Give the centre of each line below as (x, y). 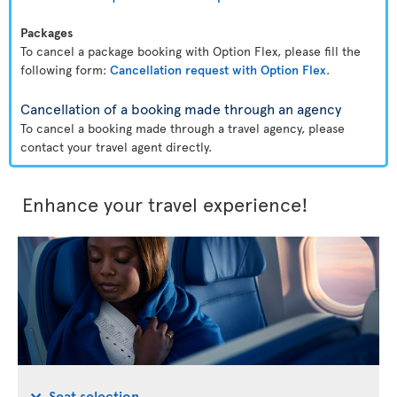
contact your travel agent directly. (116, 147)
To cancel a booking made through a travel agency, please (183, 128)
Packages (47, 32)
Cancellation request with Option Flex (218, 70)
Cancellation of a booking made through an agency (181, 108)
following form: (65, 70)
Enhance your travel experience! (165, 204)
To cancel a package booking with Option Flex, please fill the (191, 51)
